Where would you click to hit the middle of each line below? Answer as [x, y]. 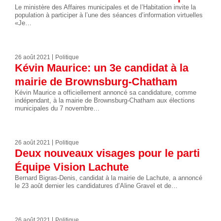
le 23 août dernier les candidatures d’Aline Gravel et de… [96, 185]
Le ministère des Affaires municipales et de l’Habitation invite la [105, 7]
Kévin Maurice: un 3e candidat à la [102, 68]
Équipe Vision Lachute [72, 167]
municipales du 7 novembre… [57, 108]
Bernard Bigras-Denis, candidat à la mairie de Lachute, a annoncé [109, 178]
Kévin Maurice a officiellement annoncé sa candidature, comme [106, 92]
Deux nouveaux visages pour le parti [107, 153]
